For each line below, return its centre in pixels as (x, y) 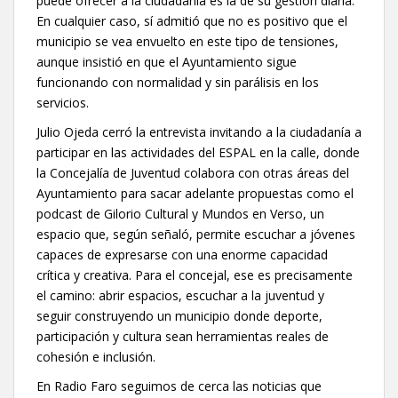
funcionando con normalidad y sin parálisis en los (178, 82)
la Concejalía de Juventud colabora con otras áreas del (193, 172)
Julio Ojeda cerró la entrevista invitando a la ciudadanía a (199, 131)
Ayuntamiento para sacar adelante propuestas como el (195, 193)
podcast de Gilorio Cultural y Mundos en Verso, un (180, 213)
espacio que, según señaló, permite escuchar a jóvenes (196, 234)
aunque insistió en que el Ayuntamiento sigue (167, 61)
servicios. (63, 102)
